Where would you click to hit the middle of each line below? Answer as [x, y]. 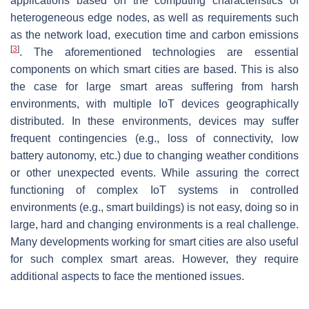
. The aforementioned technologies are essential [159, 52]
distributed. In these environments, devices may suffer [154, 121]
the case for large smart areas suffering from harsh [154, 86]
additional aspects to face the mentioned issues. [127, 276]
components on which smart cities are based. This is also [154, 69]
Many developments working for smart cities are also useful [154, 241]
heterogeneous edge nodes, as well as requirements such [154, 17]
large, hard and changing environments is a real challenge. [154, 224]
